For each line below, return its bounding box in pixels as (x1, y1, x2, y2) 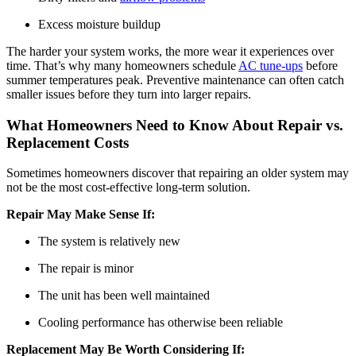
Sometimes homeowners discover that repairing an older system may (6, 166, 349, 180)
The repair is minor (38, 261, 133, 276)
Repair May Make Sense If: (6, 207, 155, 222)
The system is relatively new (38, 234, 180, 249)
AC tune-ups (238, 58, 303, 72)
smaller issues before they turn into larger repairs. (6, 87, 251, 101)
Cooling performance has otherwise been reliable (38, 315, 283, 330)
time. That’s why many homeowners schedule (6, 58, 238, 72)
